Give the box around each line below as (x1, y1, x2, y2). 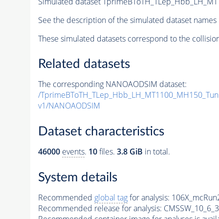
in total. (142, 146, 170, 157)
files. (97, 146, 117, 157)
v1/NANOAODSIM (38, 100, 100, 111)
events (62, 146, 85, 157)
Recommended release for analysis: (38, 202, 162, 214)
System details (38, 171, 117, 184)
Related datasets (38, 58, 130, 71)
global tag (94, 192, 128, 203)
